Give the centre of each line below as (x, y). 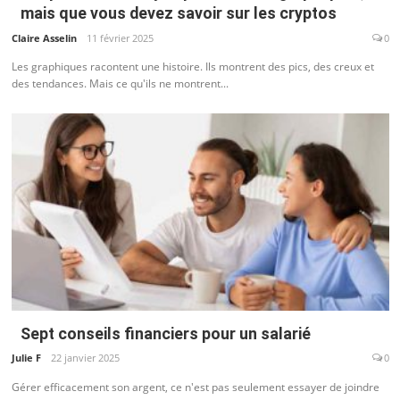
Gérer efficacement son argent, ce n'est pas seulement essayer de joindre (195, 387)
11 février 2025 (120, 38)
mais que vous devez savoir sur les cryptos (178, 13)
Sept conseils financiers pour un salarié (165, 333)
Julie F (26, 358)
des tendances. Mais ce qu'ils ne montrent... (120, 84)
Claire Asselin (44, 38)
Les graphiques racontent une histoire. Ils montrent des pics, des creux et (192, 67)
